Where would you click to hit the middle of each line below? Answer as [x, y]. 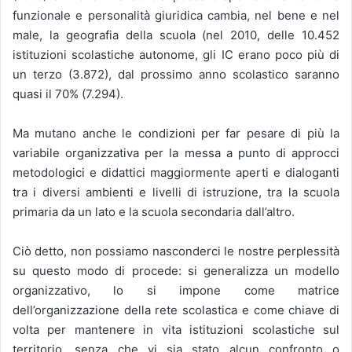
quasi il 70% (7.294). [68, 94]
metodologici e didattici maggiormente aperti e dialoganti [176, 173]
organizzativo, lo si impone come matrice [176, 291]
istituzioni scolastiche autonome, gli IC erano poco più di [176, 55]
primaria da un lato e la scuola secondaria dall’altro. [154, 212]
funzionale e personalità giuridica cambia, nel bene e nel [176, 16]
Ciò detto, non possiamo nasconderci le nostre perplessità [176, 251]
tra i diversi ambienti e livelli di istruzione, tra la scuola [176, 192]
